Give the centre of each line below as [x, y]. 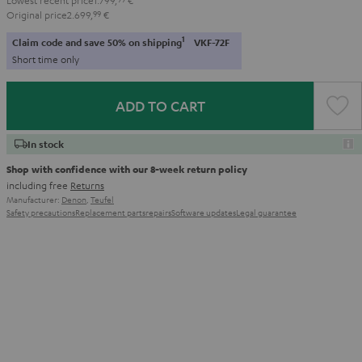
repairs [158, 212]
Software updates [204, 212]
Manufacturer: [34, 199]
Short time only [46, 59]
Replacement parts [110, 212]
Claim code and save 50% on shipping [97, 42]
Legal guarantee [266, 212]
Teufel [102, 199]
